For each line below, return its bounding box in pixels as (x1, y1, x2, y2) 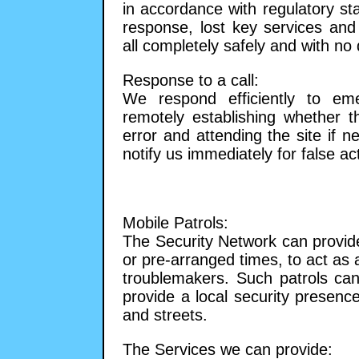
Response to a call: (123, 71, 259, 90)
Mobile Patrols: (123, 214, 228, 232)
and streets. (123, 306, 208, 325)
